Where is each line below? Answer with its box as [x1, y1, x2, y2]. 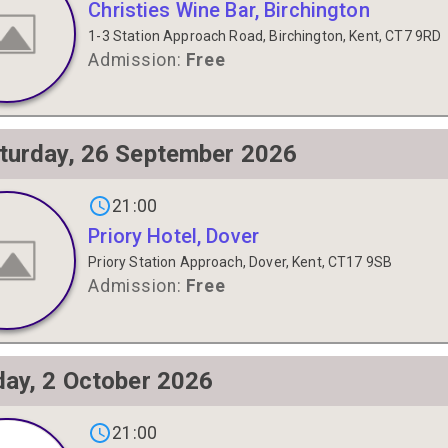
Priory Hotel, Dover [88, 224, 260, 249]
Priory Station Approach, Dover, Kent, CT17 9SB [88, 254, 393, 271]
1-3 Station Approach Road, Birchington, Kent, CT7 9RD [88, 28, 442, 45]
